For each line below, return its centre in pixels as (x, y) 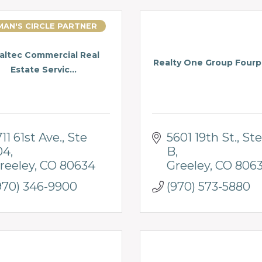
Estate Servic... (43, 70)
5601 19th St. (202, 137)
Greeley (188, 165)
